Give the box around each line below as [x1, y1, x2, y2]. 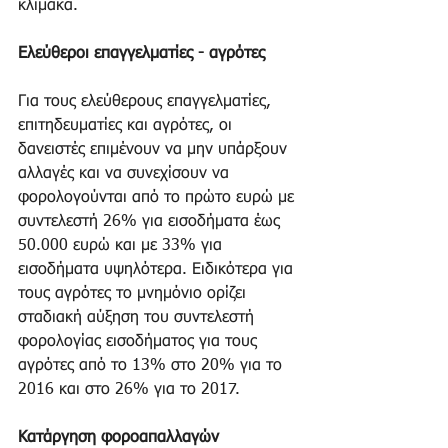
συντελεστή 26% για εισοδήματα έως [18, 213, 285, 230]
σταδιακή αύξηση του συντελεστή [18, 309, 259, 326]
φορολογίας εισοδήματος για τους [18, 333, 262, 350]
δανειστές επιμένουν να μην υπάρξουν [18, 141, 292, 158]
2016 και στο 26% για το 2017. [18, 381, 245, 398]
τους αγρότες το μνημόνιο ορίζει [18, 285, 251, 302]
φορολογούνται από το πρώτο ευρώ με [18, 189, 299, 206]
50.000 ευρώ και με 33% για [18, 237, 227, 254]
